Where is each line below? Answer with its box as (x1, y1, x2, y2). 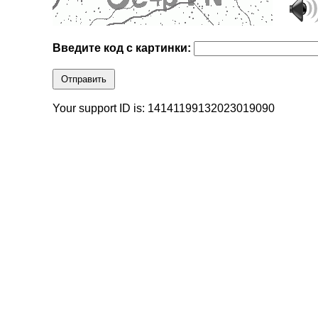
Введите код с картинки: (53, 42, 194, 55)
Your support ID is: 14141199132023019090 (53, 102, 275, 115)
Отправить (61, 74, 107, 85)
